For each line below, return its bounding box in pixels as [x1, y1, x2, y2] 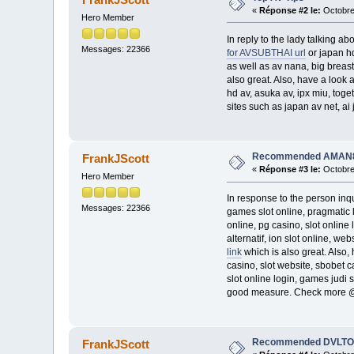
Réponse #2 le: [259, 6, 322, 16]
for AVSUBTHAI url [226, 47, 306, 58]
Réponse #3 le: [259, 164, 322, 175]
